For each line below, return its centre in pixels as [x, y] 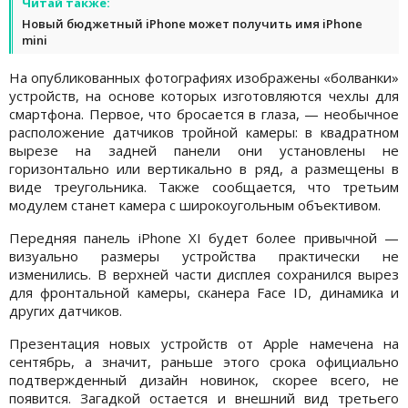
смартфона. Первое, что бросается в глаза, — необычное [204, 113]
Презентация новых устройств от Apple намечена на [204, 343]
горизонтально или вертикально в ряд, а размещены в [204, 168]
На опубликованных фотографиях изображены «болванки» [204, 77]
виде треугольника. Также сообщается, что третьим [204, 186]
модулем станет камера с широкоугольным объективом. [197, 204]
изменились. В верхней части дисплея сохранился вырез [204, 274]
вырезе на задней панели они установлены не [204, 150]
